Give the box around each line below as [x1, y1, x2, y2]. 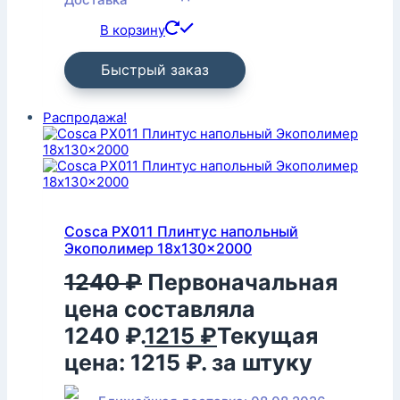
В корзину [100, 21, 165, 38]
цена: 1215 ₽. [64, 349, 206, 377]
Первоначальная [147, 269, 337, 296]
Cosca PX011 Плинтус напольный [64, 221, 298, 240]
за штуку [212, 349, 312, 377]
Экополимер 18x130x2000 [64, 238, 252, 257]
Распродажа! [43, 108, 127, 126]
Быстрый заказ [101, 60, 209, 79]
